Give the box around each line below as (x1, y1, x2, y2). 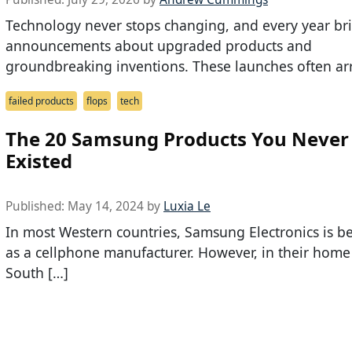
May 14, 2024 (68, 198, 144, 215)
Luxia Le (163, 198, 211, 215)
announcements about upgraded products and (5, 36, 312, 56)
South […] (5, 263, 68, 283)
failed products (9, 94, 74, 108)
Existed (5, 148, 72, 174)
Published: (5, 198, 68, 215)
